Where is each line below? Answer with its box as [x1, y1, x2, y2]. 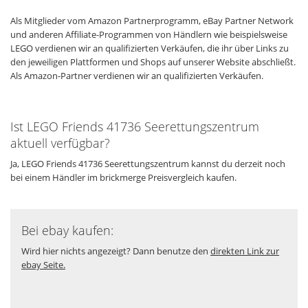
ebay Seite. [21, 258, 65, 271]
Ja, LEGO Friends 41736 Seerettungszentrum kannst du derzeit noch [10, 157, 285, 170]
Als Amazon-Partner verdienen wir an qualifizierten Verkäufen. [10, 69, 263, 82]
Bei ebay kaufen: [21, 221, 113, 239]
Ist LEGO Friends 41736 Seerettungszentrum [10, 118, 259, 135]
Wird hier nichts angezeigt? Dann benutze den [21, 244, 210, 257]
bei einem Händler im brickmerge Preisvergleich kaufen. [10, 170, 236, 184]
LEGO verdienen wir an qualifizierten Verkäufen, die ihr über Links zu [10, 41, 289, 54]
